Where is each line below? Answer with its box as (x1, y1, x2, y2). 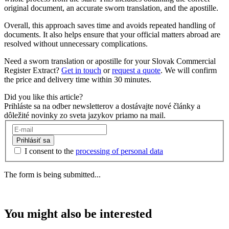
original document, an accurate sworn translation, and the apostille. (4, 4, 218, 13)
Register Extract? (4, 66, 61, 75)
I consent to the (25, 146, 76, 155)
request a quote (112, 66, 161, 75)
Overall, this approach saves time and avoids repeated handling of (4, 21, 215, 30)
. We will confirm (161, 66, 217, 75)
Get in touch (61, 66, 101, 75)
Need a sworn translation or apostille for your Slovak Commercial (4, 57, 216, 66)
